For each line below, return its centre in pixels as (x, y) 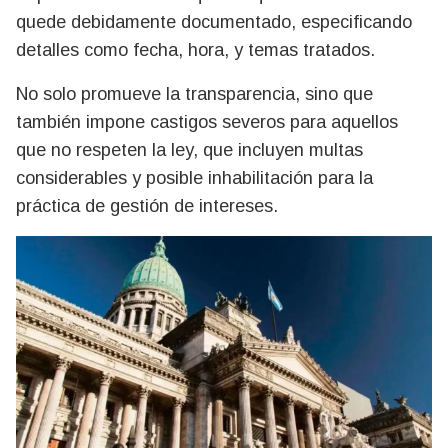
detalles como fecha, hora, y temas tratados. (195, 50)
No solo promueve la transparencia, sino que (194, 94)
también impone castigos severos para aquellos (207, 122)
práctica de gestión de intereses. (147, 206)
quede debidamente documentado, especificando (214, 22)
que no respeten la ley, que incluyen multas (189, 150)
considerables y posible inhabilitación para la (194, 178)
